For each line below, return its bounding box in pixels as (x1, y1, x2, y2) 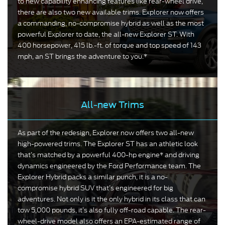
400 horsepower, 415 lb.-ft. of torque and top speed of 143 (18, 41, 201, 51)
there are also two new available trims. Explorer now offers (18, 8, 204, 18)
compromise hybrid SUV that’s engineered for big (18, 183, 173, 193)
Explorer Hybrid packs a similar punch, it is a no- (18, 172, 168, 182)
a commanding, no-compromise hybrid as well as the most (18, 19, 204, 29)
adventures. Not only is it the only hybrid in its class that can (18, 194, 205, 204)
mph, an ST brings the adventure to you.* (18, 52, 147, 62)
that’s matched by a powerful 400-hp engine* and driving (18, 150, 199, 160)
